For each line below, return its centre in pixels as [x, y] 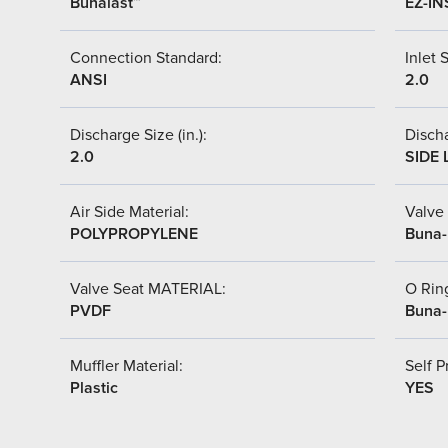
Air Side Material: [129, 211]
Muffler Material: [126, 365]
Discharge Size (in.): [138, 134]
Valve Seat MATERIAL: [148, 288]
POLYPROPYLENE [134, 233]
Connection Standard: [146, 57]
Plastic [94, 387]
